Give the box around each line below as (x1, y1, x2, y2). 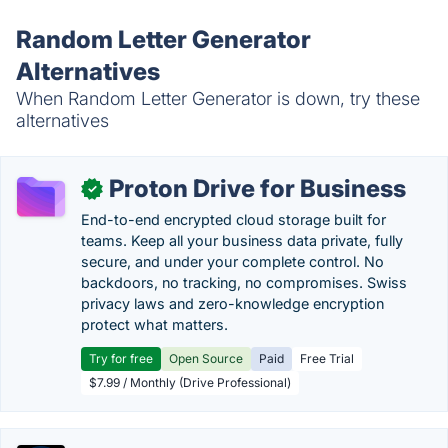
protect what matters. (81, 316, 228, 333)
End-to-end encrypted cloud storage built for (81, 211, 386, 228)
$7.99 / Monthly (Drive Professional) (89, 375, 291, 390)
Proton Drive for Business (109, 174, 406, 203)
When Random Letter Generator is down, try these (16, 88, 420, 109)
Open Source (169, 351, 243, 366)
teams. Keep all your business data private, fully (81, 232, 403, 249)
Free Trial (300, 351, 354, 366)
